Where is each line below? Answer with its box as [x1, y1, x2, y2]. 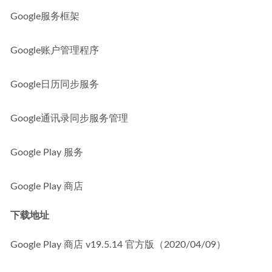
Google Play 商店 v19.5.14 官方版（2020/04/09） [10, 240, 226, 250]
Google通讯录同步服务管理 [10, 114, 128, 124]
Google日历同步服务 [10, 80, 99, 90]
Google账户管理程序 [10, 46, 99, 56]
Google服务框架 [10, 12, 80, 22]
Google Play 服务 [10, 148, 83, 158]
